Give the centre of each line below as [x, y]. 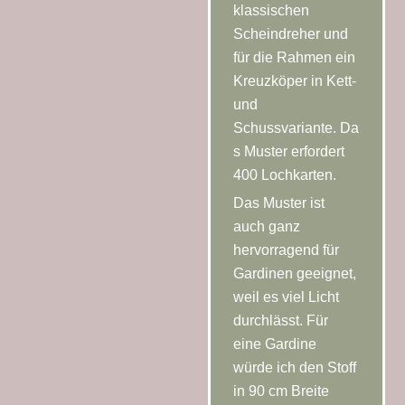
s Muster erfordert [289, 152]
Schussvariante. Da [297, 128]
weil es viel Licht [287, 297]
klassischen [272, 11]
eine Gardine [275, 344]
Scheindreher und [291, 34]
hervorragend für [287, 250]
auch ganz [267, 227]
